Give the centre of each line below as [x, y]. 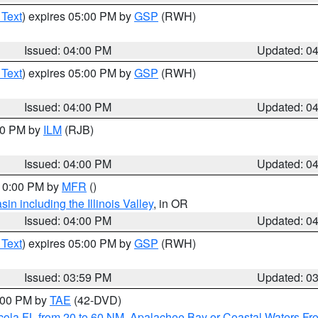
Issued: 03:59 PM [68, 277]
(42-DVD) [96, 300]
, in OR [171, 203]
